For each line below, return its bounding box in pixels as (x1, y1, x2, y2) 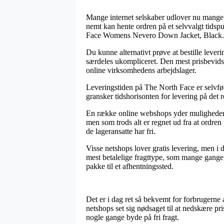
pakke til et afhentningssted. (86, 161, 173, 170)
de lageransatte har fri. (86, 126, 155, 135)
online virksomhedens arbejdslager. (86, 65, 196, 74)
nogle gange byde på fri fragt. (86, 212, 179, 221)
